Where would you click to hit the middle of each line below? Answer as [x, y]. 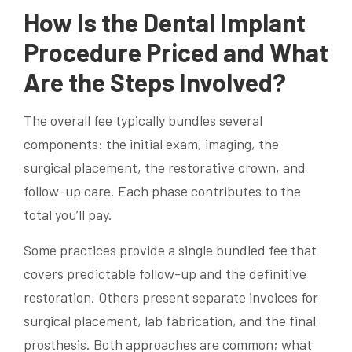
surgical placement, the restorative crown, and [165, 167]
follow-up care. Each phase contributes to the [162, 191]
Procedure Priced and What [176, 51]
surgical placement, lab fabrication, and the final [170, 320]
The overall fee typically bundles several [143, 120]
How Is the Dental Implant [165, 22]
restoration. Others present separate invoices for [171, 297]
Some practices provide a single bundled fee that [170, 249]
